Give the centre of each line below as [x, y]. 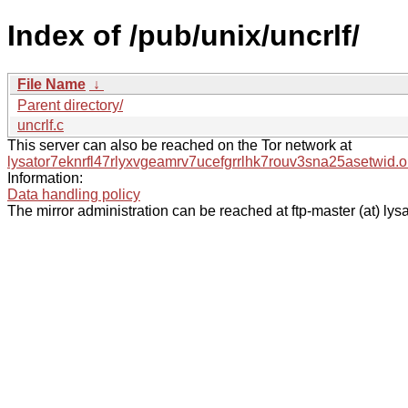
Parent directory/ [70, 105]
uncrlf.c [41, 125]
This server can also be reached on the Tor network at [179, 145]
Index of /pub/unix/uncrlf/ [184, 36]
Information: [45, 178]
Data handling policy [74, 194]
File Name [51, 84]
